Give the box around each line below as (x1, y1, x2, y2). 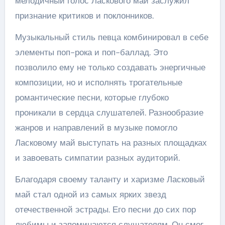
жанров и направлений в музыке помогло (15, 122, 177, 133)
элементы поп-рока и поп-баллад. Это (15, 47, 168, 58)
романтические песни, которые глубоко (15, 92, 169, 103)
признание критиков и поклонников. (15, 10, 154, 21)
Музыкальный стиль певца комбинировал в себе (15, 32, 208, 43)
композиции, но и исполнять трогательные (15, 77, 182, 88)
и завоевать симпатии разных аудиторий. (15, 152, 180, 163)
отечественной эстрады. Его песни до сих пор (15, 204, 196, 215)
